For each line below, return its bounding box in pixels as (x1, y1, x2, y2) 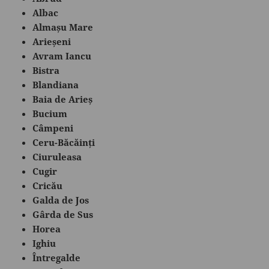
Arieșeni (32, 35, 71, 47)
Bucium (32, 107, 68, 119)
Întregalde (32, 251, 81, 264)
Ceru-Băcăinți (32, 136, 95, 148)
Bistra (32, 64, 60, 76)
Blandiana (32, 78, 79, 91)
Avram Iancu (32, 49, 92, 62)
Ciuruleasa (32, 150, 82, 163)
